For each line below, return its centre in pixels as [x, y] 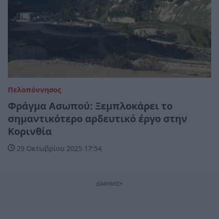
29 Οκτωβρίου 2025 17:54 [58, 149]
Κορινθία [30, 131]
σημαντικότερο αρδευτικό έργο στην [98, 119]
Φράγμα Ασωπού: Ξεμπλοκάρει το [90, 106]
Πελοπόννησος [34, 90]
